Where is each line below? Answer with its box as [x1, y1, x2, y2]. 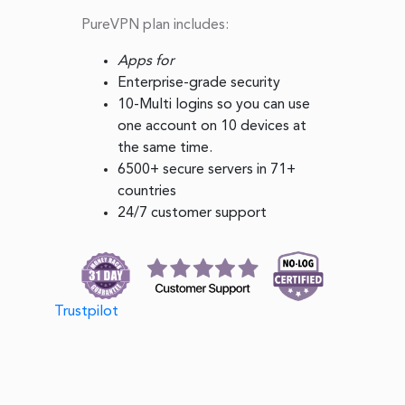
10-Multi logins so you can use [118, 98, 310, 113]
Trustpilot [54, 305, 118, 320]
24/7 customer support [118, 206, 267, 221]
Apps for [118, 54, 174, 70]
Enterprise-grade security [118, 76, 280, 91]
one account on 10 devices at [118, 119, 306, 135]
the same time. [118, 141, 212, 156]
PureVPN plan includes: [81, 18, 229, 33]
